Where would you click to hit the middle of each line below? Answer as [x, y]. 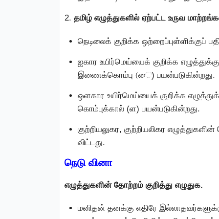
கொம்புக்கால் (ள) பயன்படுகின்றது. [139, 109]
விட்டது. [91, 142]
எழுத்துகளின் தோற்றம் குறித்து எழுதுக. [134, 185]
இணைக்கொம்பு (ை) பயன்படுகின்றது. [146, 75]
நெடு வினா [88, 162]
